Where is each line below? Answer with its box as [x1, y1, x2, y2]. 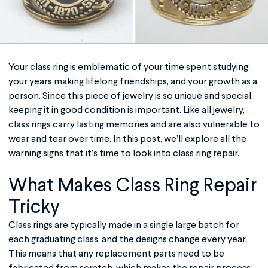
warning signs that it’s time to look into [8, 149, 173, 159]
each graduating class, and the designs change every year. [8, 235, 247, 245]
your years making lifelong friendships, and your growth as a [8, 77, 257, 87]
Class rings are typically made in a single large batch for [8, 221, 239, 230]
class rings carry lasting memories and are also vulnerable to [8, 120, 260, 130]
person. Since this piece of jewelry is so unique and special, [8, 92, 253, 101]
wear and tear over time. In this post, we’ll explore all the [8, 135, 246, 144]
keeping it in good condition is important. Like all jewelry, [8, 106, 245, 115]
